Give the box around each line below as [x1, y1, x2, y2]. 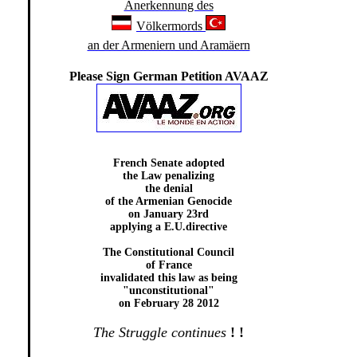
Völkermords [136, 19, 206, 33]
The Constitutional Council [103, 246, 234, 258]
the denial [144, 182, 193, 194]
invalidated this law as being [100, 272, 237, 284]
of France [145, 259, 192, 271]
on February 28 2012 [118, 297, 219, 309]
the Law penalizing [123, 170, 214, 182]
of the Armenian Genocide [105, 195, 232, 207]
